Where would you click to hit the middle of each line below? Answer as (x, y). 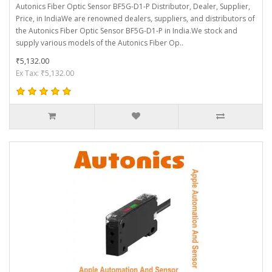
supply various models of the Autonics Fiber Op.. (100, 42)
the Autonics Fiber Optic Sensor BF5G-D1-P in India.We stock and (127, 30)
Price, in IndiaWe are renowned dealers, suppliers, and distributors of (135, 18)
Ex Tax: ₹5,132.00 (45, 73)
